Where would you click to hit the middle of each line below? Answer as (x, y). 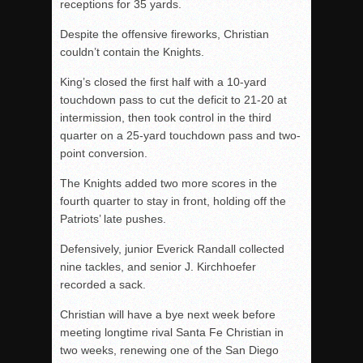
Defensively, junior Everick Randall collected (172, 248)
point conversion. (104, 153)
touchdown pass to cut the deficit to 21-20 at (173, 99)
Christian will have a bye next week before (168, 314)
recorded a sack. (103, 284)
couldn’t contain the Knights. (132, 51)
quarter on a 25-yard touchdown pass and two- (180, 135)
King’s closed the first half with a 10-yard (163, 81)
